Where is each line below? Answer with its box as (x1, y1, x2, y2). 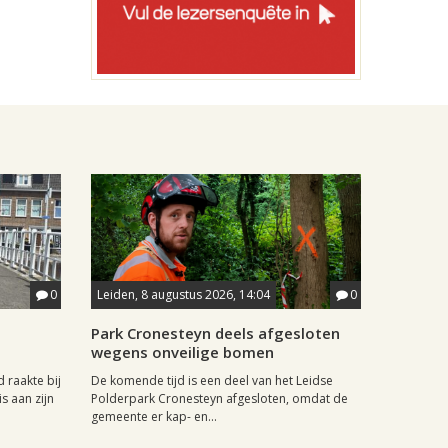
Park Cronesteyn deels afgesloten (91, 323, 340, 343)
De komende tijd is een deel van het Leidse (91, 372, 333, 389)
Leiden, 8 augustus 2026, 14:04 (97, 286, 270, 303)
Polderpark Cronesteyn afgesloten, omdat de (91, 390, 348, 407)
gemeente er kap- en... (91, 408, 217, 425)
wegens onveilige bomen (91, 342, 274, 362)
